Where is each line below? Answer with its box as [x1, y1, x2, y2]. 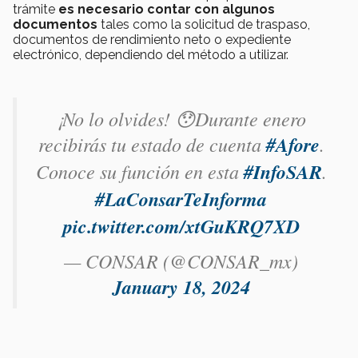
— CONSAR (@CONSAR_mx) [64, 248, 298, 274]
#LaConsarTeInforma [95, 185, 267, 213]
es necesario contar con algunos [58, 2, 275, 18]
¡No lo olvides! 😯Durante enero [56, 105, 306, 132]
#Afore [265, 131, 320, 159]
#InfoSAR [243, 158, 322, 186]
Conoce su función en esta [35, 158, 244, 185]
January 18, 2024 [112, 273, 250, 301]
